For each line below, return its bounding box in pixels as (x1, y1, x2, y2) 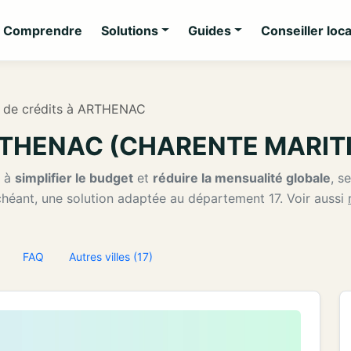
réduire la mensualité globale (153, 170, 331, 186)
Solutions (101, 22, 159, 38)
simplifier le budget (15, 170, 133, 186)
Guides (187, 22, 231, 38)
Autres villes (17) (69, 250, 153, 263)
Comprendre (3, 22, 83, 38)
